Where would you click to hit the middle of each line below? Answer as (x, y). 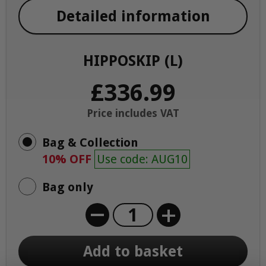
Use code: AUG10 (142, 159)
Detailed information (133, 16)
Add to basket (133, 251)
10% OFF (68, 159)
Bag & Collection (90, 142)
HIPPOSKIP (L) (133, 61)
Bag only (68, 187)
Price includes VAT (133, 113)
